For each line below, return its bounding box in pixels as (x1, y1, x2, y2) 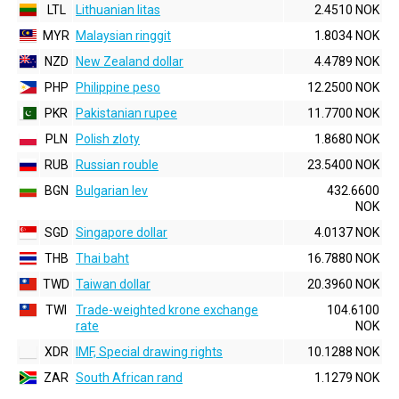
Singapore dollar (76, 225, 167, 240)
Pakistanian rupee (76, 106, 177, 120)
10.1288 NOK (307, 345, 379, 359)
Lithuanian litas (76, 3, 160, 17)
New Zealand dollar (76, 54, 183, 69)
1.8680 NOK (314, 132, 379, 146)
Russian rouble (76, 158, 159, 172)
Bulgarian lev (76, 183, 148, 198)
